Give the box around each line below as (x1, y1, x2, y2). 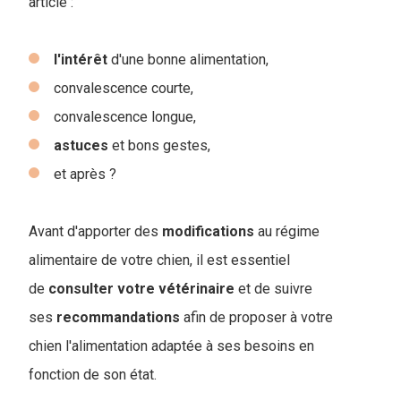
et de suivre (235, 279, 312, 297)
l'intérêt (54, 50, 107, 68)
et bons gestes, (108, 136, 210, 154)
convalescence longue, (54, 107, 196, 125)
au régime (254, 222, 320, 240)
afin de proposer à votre (180, 308, 333, 326)
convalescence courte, (54, 79, 193, 97)
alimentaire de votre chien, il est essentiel (29, 251, 290, 269)
